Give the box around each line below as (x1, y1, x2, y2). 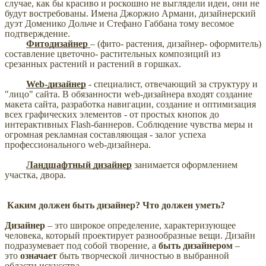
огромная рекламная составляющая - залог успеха (5, 129, 206, 140)
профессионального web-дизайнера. (5, 140, 167, 150)
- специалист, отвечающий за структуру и (86, 79, 258, 90)
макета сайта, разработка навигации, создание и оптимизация (5, 99, 256, 110)
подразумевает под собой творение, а (5, 240, 159, 251)
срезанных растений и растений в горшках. (5, 59, 181, 69)
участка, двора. (5, 170, 66, 180)
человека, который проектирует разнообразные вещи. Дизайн (5, 230, 255, 241)
